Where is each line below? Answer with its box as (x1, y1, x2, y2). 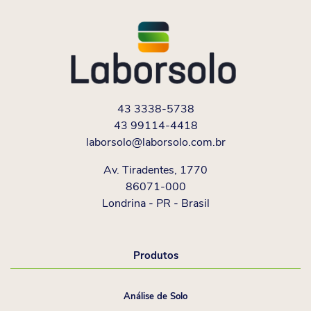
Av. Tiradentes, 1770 (103, 162, 208, 178)
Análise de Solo (124, 289, 187, 303)
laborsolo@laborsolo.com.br (85, 134, 226, 150)
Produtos (133, 248, 178, 262)
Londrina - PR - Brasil (101, 195, 210, 211)
